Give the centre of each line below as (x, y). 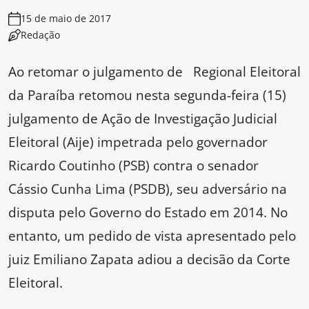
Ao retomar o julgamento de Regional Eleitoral (154, 72)
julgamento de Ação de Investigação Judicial (143, 119)
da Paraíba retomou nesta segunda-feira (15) (147, 95)
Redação (40, 35)
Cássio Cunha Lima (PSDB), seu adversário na (148, 189)
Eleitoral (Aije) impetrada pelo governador (138, 142)
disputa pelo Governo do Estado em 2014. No (148, 212)
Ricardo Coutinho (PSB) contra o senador (133, 166)
